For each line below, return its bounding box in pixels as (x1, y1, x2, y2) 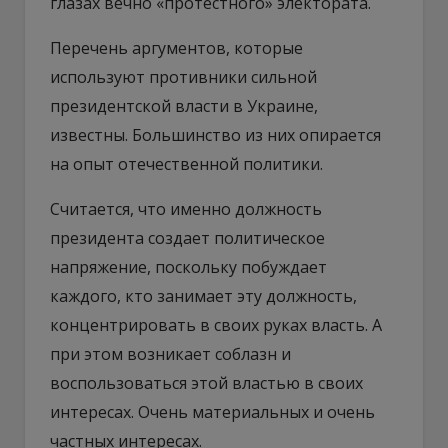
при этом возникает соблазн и (50, 342, 291, 365)
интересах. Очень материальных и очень (50, 400, 375, 423)
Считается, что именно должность (50, 197, 322, 220)
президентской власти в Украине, (50, 94, 318, 117)
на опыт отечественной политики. (50, 152, 323, 175)
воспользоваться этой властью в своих (50, 371, 363, 394)
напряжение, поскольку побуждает (50, 255, 327, 278)
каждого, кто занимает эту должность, (50, 284, 357, 307)
